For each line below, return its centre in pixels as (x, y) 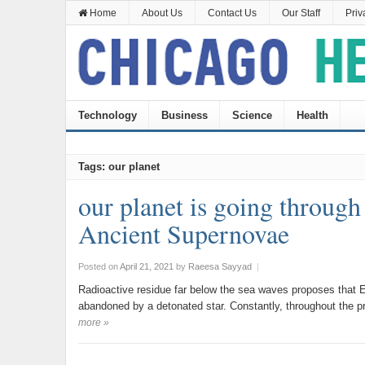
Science (252, 115)
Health (312, 115)
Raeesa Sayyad (220, 266)
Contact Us (232, 13)
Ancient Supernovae (183, 233)
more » (93, 323)
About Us (162, 13)
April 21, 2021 (146, 266)
